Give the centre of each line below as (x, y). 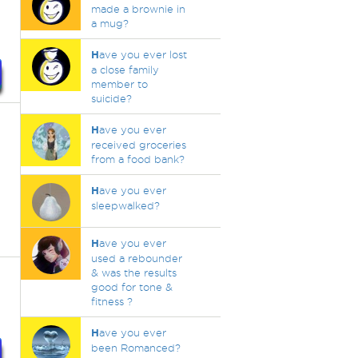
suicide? (111, 98)
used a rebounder (136, 258)
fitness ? (111, 301)
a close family (125, 70)
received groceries (138, 145)
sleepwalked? (125, 205)
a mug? (109, 23)
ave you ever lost (143, 54)
